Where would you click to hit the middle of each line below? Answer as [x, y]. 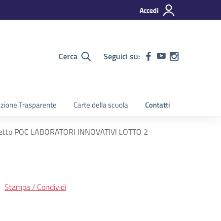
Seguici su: [122, 56]
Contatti [158, 105]
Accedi [149, 10]
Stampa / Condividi [35, 187]
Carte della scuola [101, 105]
